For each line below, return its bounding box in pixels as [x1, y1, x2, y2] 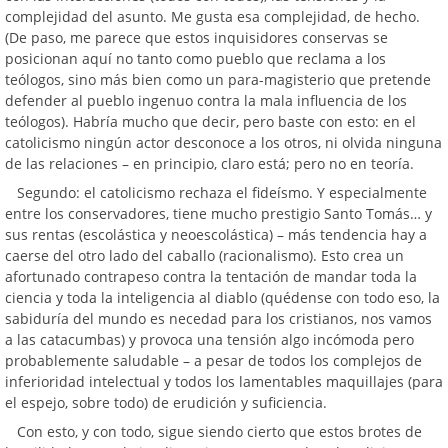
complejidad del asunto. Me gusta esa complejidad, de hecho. [5, 7, 420, 26]
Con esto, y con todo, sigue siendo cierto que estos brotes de [17, 422, 422, 441]
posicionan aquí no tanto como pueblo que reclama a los [5, 49, 386, 68]
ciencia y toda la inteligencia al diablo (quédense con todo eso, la [5, 288, 440, 307]
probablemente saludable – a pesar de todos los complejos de [5, 351, 422, 370]
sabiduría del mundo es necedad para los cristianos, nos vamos [5, 309, 432, 328]
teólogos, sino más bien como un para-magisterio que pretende [5, 70, 431, 89]
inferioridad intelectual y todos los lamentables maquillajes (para [5, 372, 443, 391]
